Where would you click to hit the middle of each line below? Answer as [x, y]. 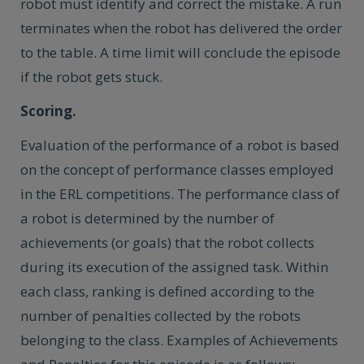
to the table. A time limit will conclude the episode [180, 52]
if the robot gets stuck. [91, 77]
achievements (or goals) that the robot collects [167, 243]
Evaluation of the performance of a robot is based [180, 145]
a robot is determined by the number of [147, 218]
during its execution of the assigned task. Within [174, 267]
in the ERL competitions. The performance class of [180, 194]
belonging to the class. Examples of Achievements [179, 340]
